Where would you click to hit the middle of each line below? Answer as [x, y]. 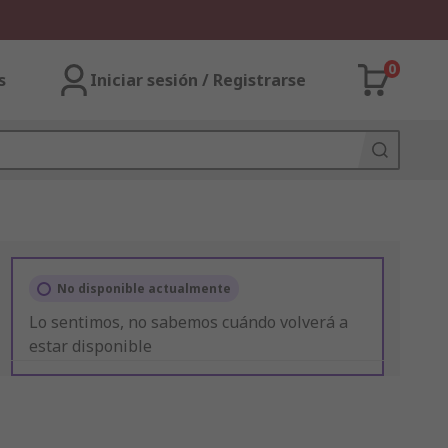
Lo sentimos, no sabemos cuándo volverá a [188, 322]
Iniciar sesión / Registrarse [198, 80]
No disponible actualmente [143, 288]
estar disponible [90, 346]
